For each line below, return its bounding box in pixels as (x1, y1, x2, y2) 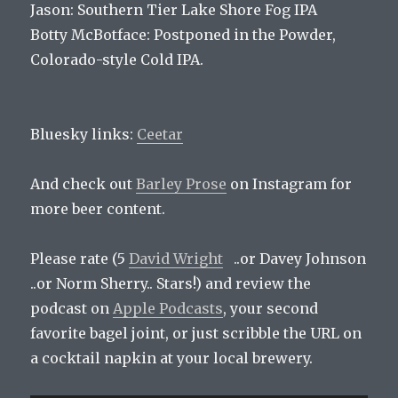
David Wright (129, 250, 224, 268)
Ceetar (137, 125, 184, 144)
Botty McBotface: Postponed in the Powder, (30, 26, 337, 44)
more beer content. (30, 200, 166, 219)
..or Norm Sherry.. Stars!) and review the (30, 275, 312, 293)
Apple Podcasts (113, 299, 224, 318)
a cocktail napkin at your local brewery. (30, 349, 314, 368)
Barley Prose (136, 175, 227, 194)
